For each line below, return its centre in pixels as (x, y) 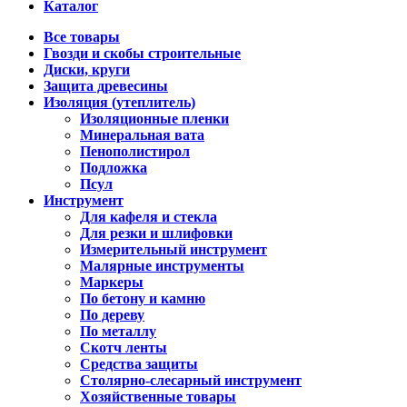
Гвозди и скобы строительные (142, 53)
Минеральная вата (142, 134)
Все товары (82, 36)
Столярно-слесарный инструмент (191, 380)
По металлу (118, 331)
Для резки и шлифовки (156, 233)
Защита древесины (106, 85)
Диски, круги (87, 69)
